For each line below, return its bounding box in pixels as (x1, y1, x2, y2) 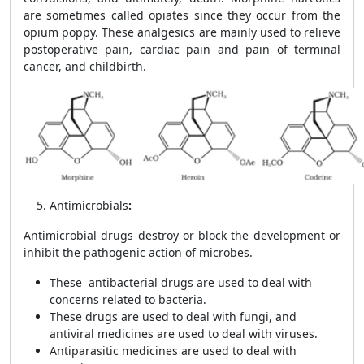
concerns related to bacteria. (50, 292, 210, 307)
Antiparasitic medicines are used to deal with (50, 343, 297, 358)
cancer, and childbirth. (24, 58, 149, 74)
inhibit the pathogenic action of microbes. (24, 245, 256, 260)
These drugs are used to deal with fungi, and (50, 309, 300, 324)
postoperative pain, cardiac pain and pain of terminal (24, 41, 340, 57)
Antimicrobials (50, 197, 128, 213)
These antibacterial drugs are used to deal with (50, 275, 312, 290)
